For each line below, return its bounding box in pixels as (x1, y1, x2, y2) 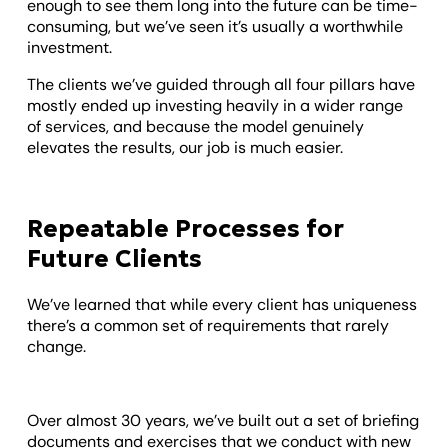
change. (27, 336, 87, 358)
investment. (27, 36, 113, 58)
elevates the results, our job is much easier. (27, 136, 344, 158)
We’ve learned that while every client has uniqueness (27, 294, 418, 316)
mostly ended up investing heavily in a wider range (27, 94, 404, 116)
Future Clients (27, 244, 203, 275)
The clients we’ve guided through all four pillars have (27, 73, 416, 95)
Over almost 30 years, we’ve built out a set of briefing (27, 410, 420, 432)
